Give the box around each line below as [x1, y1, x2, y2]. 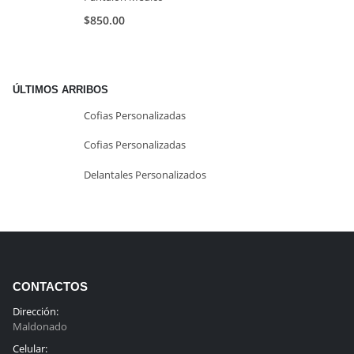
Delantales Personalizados [84, 167, 206, 182]
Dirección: [13, 304, 58, 319]
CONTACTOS [13, 280, 88, 294]
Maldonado [13, 319, 67, 334]
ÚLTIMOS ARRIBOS [13, 84, 108, 96]
